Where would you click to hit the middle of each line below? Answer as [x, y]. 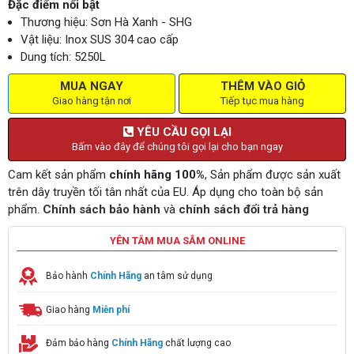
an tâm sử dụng [178, 275]
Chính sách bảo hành [102, 209]
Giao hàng [69, 309]
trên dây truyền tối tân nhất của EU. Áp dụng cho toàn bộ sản [166, 192]
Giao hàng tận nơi [91, 101]
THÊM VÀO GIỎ [262, 86]
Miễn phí [111, 309]
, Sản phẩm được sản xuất [273, 175]
